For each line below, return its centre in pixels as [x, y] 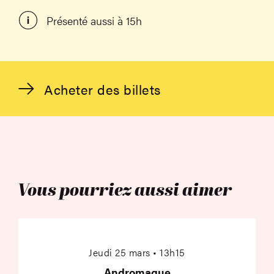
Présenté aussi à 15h [94, 20]
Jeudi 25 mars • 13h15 [137, 253]
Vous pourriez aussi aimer [125, 192]
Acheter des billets [102, 89]
